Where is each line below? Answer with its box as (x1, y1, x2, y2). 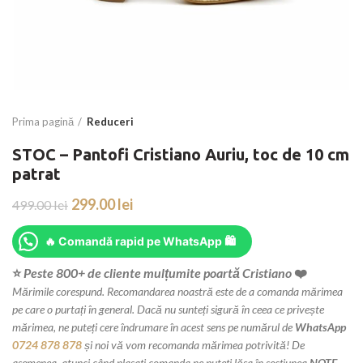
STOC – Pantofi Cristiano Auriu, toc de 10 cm (12, 145, 349, 164)
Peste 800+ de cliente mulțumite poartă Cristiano (21, 265, 292, 280)
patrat (12, 164, 61, 183)
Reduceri (87, 115, 134, 128)
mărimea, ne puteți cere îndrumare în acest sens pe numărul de (12, 320, 295, 334)
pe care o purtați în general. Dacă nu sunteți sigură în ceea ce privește (12, 302, 324, 316)
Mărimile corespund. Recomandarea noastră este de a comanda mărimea (12, 284, 343, 298)
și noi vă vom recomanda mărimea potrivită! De (84, 338, 305, 352)
